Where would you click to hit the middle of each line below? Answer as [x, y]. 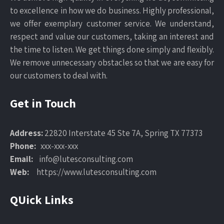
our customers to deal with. [59, 75]
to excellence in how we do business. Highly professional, [112, 10]
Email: [23, 159]
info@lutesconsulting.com [84, 159]
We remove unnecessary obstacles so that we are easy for [112, 62]
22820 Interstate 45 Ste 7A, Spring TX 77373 [123, 133]
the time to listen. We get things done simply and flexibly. [112, 49]
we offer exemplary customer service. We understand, [112, 23]
